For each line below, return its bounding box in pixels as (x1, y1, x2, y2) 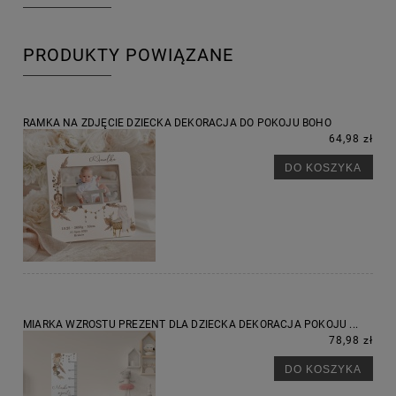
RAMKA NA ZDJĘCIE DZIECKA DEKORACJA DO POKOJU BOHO (23, 117, 331, 130)
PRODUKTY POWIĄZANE (23, 44, 233, 65)
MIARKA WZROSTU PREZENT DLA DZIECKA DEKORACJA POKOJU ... (23, 318, 358, 331)
